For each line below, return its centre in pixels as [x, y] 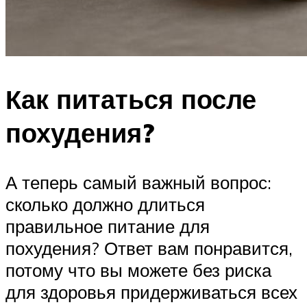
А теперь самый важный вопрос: [138, 182]
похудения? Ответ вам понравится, [149, 248]
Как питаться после [131, 99]
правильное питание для [108, 226]
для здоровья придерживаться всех [151, 292]
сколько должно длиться [105, 204]
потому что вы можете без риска [138, 270]
